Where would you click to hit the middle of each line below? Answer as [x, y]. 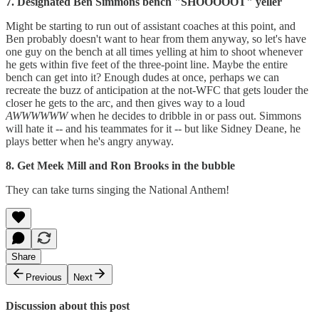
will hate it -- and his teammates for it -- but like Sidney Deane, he [153, 128]
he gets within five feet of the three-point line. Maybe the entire [147, 64]
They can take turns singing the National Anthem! [117, 189]
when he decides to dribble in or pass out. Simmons [184, 115]
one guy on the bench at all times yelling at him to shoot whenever [154, 51]
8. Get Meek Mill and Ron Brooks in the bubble [120, 165]
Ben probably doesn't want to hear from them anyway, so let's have [156, 38]
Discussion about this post [68, 306]
